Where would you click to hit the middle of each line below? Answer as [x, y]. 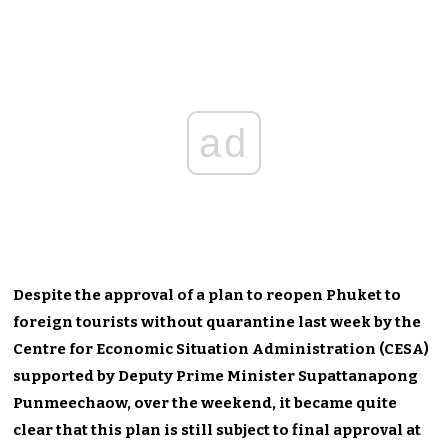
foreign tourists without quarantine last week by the [217, 321]
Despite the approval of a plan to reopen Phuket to [207, 294]
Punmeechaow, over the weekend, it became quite [205, 402]
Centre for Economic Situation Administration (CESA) [221, 348]
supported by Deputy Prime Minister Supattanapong [216, 375]
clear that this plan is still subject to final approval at [217, 429]
